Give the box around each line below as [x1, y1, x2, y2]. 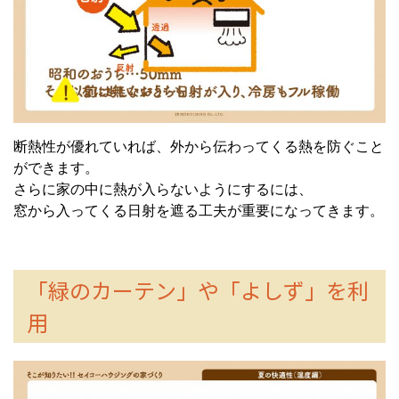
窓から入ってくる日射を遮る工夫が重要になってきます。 [13, 203, 384, 219]
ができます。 [13, 160, 99, 176]
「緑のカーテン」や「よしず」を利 [27, 274, 369, 306]
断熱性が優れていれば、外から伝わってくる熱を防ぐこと [13, 139, 384, 155]
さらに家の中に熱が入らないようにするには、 [13, 182, 313, 198]
